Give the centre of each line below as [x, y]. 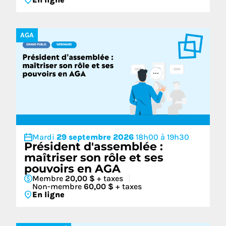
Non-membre [58, 186]
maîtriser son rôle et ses [94, 158]
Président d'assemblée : [94, 147]
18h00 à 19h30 [162, 137]
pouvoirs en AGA [72, 169]
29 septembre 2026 [96, 137]
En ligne [48, 194]
